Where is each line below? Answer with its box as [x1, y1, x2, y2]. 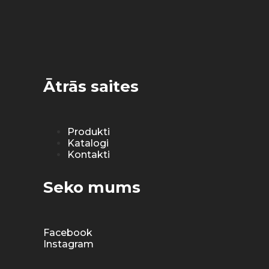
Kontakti [67, 149, 110, 161]
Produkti [67, 126, 110, 138]
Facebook [43, 227, 92, 239]
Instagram [43, 238, 94, 250]
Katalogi [67, 138, 109, 150]
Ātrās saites [43, 77, 139, 97]
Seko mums [43, 178, 141, 198]
